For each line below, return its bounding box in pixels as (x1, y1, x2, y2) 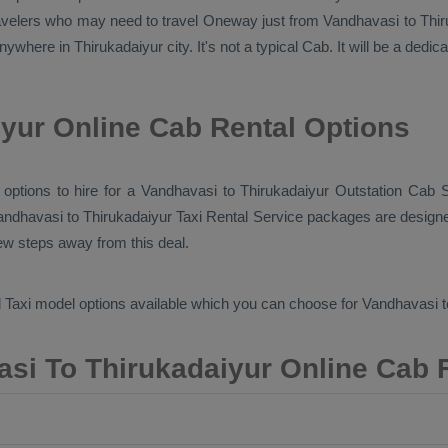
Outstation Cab (335, 182, 435, 199)
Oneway (202, 12, 258, 29)
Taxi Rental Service (176, 208, 303, 225)
